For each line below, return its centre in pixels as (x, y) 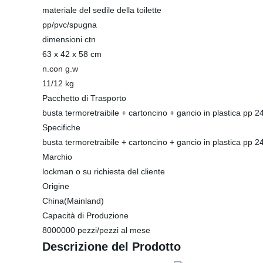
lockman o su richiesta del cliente (104, 171)
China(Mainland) (73, 201)
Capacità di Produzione (85, 215)
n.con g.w (60, 69)
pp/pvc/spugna (70, 25)
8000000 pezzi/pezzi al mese (96, 230)
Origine (56, 186)
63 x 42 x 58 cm (72, 54)
